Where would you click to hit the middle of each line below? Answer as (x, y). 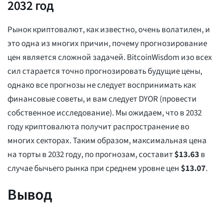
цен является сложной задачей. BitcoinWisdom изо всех (110, 58)
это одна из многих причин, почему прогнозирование (107, 44)
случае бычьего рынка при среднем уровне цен (94, 169)
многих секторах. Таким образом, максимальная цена (107, 141)
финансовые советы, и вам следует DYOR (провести (102, 99)
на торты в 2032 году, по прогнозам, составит (91, 155)
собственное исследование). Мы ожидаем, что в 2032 (105, 113)
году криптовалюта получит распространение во (98, 127)
